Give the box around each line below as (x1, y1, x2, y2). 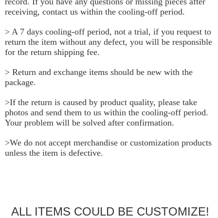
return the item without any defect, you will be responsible (5, 37, 212, 47)
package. (5, 77, 36, 88)
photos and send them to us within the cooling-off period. (5, 108, 208, 118)
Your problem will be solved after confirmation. (5, 118, 174, 128)
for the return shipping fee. (5, 47, 100, 57)
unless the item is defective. (5, 148, 103, 158)
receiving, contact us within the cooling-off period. (5, 7, 185, 17)
